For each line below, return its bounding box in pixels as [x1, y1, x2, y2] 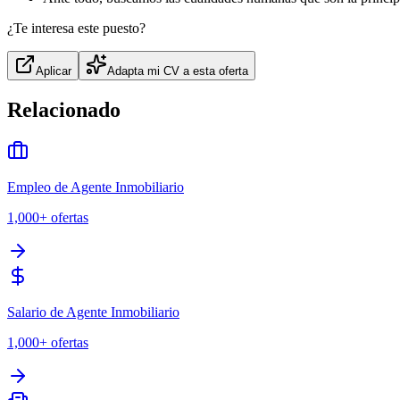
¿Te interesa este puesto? [7, 20, 146, 36]
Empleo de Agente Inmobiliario [7, 179, 184, 195]
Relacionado [7, 97, 121, 121]
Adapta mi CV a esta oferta [107, 63, 248, 78]
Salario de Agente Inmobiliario [7, 304, 179, 320]
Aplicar [36, 63, 71, 78]
